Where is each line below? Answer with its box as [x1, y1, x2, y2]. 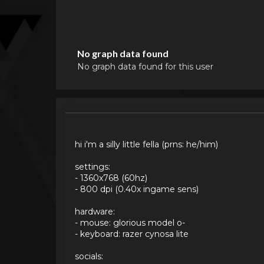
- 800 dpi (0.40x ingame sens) [74, 183, 199, 194]
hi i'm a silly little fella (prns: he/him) [74, 138, 218, 150]
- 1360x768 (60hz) [74, 172, 147, 183]
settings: [74, 161, 110, 172]
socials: [74, 250, 103, 262]
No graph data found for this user [77, 61, 213, 72]
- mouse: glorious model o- [74, 217, 185, 228]
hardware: [74, 206, 115, 217]
